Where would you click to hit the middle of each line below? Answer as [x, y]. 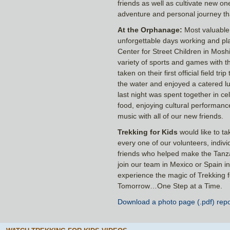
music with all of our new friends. [170, 116]
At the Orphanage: [150, 30]
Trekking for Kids [148, 132]
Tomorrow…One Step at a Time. [170, 186]
